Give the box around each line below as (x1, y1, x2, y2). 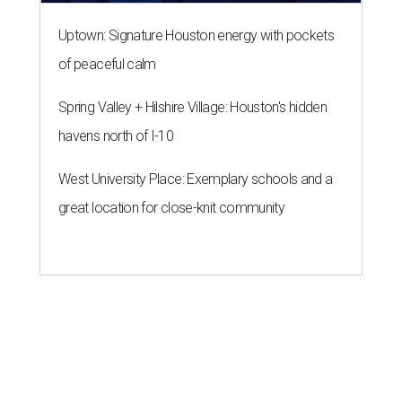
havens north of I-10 (58, 127, 174, 144)
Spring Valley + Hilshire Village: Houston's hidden (58, 98, 327, 116)
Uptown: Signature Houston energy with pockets (58, 26, 335, 44)
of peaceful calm (58, 55, 156, 73)
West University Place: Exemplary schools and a (58, 170, 333, 188)
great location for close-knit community (58, 198, 285, 216)
